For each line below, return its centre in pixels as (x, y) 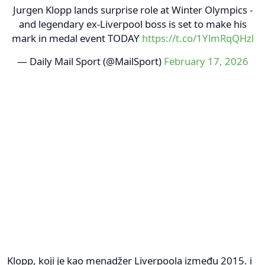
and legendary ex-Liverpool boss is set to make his (132, 24)
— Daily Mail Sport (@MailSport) (90, 61)
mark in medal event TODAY (77, 38)
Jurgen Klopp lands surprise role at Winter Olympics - (132, 9)
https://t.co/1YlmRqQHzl (198, 38)
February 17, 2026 (206, 61)
